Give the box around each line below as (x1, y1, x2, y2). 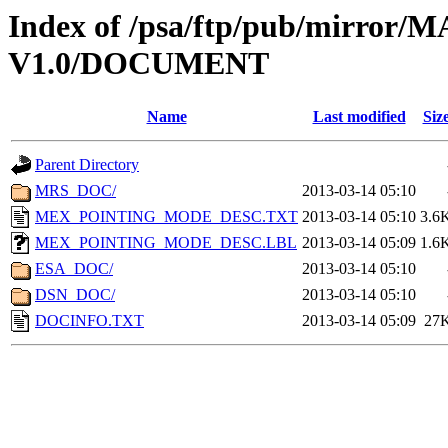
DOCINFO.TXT (35, 312, 144, 330)
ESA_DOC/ (35, 260, 113, 278)
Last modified (312, 108, 406, 126)
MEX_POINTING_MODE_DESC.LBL (35, 234, 297, 252)
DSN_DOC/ (35, 286, 115, 304)
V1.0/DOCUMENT (8, 45, 269, 81)
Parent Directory (35, 156, 139, 174)
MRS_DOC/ (35, 182, 116, 200)
